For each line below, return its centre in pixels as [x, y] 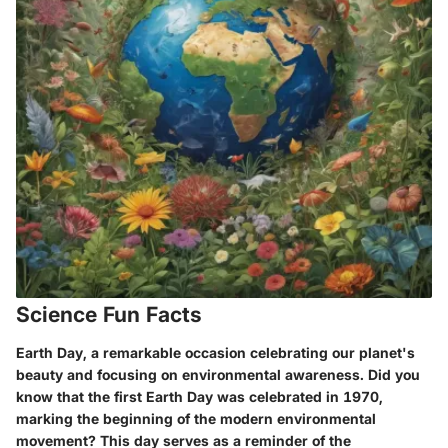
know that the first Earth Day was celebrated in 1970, [199, 396]
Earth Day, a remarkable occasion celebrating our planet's [215, 352]
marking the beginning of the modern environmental [196, 418]
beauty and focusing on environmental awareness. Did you [218, 374]
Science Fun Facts [109, 314]
